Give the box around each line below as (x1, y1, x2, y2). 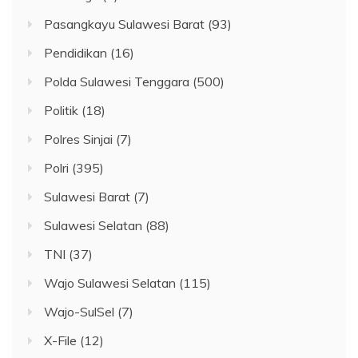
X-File (44, 332, 77, 348)
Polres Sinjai (44, 130, 113, 147)
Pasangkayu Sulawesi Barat (44, 15, 205, 32)
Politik (44, 101, 78, 118)
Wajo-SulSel (44, 303, 114, 320)
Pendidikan (44, 44, 107, 61)
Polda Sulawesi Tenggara (44, 73, 189, 89)
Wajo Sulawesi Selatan (44, 274, 176, 291)
